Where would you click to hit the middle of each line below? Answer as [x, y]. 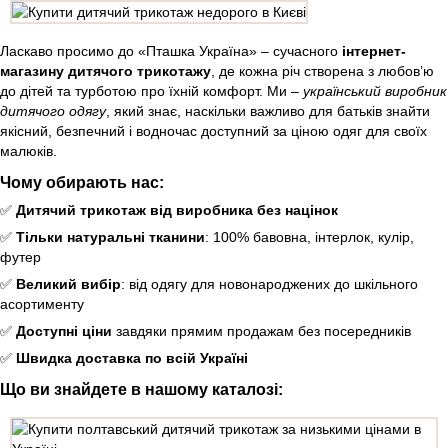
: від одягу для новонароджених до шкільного [269, 284]
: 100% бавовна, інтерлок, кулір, [309, 237]
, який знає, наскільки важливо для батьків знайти [268, 111]
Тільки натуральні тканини [110, 237]
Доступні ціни [64, 331]
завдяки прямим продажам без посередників [261, 331]
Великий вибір [68, 284]
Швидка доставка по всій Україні [132, 358]
